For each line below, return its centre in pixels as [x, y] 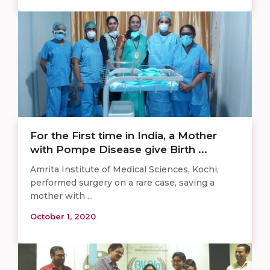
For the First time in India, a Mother [124, 135]
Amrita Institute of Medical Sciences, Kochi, [124, 169]
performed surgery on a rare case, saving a [122, 182]
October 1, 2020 [63, 216]
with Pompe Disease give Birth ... [119, 149]
